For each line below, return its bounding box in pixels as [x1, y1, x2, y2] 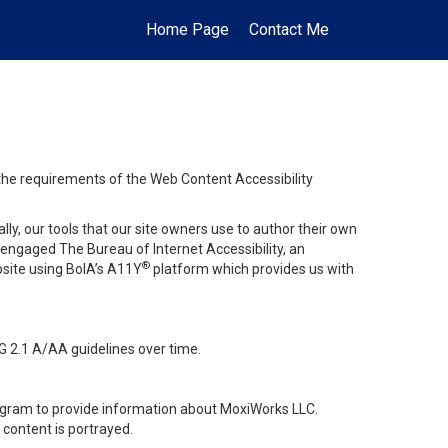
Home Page [146, 20, 230, 39]
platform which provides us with [153, 261, 354, 277]
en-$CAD [376, 23, 424, 38]
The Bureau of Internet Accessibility [59, 241, 283, 257]
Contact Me [249, 20, 330, 39]
